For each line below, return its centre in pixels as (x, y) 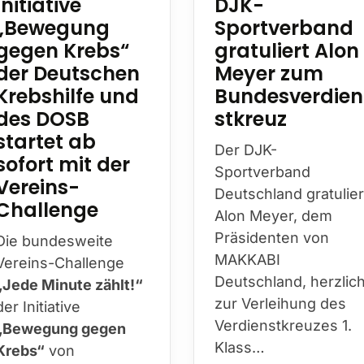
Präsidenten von (272, 237)
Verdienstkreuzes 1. (283, 325)
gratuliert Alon (287, 50)
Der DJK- (246, 149)
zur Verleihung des (280, 303)
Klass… (240, 347)
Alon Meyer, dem (273, 215)
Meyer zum (269, 73)
